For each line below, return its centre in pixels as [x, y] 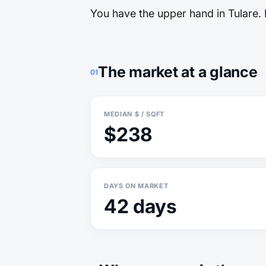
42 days [140, 206]
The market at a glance [178, 72]
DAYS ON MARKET [136, 186]
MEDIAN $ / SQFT [134, 114]
